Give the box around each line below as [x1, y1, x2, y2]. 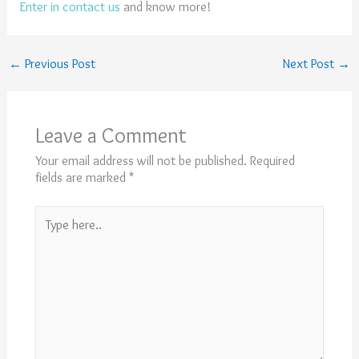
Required [249, 152, 295, 169]
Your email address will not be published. [34, 152, 247, 169]
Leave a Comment [34, 122, 187, 149]
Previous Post [21, 54, 95, 71]
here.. [34, 221, 64, 238]
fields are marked [34, 169, 129, 186]
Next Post [282, 54, 338, 71]
